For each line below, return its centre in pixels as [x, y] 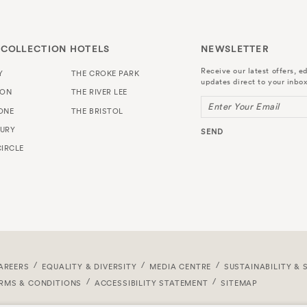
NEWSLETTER [235, 49]
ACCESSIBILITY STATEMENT [151, 283]
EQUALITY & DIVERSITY [89, 267]
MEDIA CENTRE [181, 267]
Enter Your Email [244, 107]
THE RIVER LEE [99, 92]
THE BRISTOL [97, 111]
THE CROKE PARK [105, 74]
